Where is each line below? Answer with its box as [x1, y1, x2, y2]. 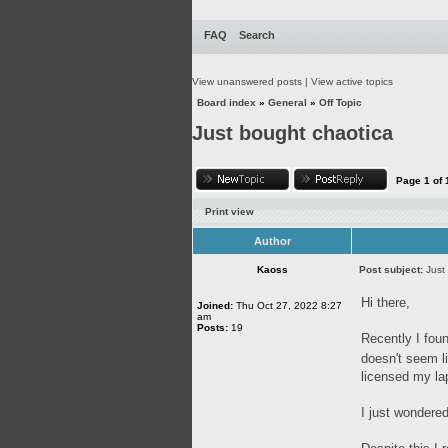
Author [253, 235, 291, 247]
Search [239, 29, 275, 41]
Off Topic [319, 97, 362, 108]
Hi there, [361, 295, 410, 310]
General [268, 97, 307, 108]
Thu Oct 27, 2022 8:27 [233, 300, 342, 311]
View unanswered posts [192, 76, 302, 87]
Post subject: [359, 264, 423, 275]
